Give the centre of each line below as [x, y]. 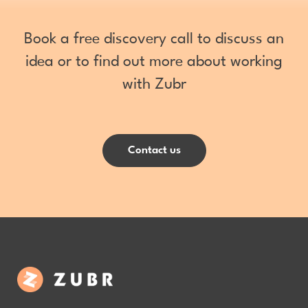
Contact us [154, 151]
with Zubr [154, 85]
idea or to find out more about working [154, 62]
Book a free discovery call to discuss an [154, 39]
